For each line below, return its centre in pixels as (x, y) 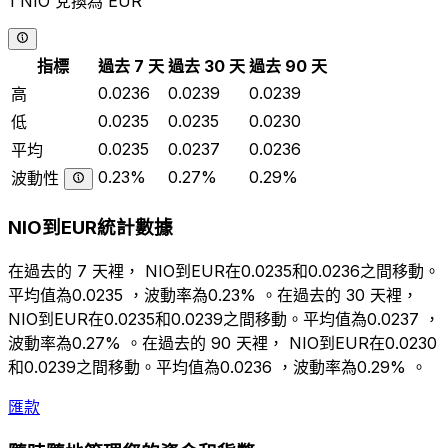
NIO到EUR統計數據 (90, 228)
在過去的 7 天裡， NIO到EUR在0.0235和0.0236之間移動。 (224, 270)
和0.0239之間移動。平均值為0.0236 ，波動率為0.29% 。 (217, 366)
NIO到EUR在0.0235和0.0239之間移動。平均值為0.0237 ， (224, 318)
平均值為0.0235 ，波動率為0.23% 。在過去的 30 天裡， (213, 294)
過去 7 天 (131, 66)
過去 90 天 (288, 66)
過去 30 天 (206, 66)
